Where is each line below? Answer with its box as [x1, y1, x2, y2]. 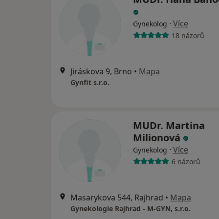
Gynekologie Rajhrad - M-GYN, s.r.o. [70, 204, 191, 213]
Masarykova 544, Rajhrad [70, 192, 163, 203]
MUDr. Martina [133, 119, 205, 132]
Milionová [133, 131, 183, 144]
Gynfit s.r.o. [70, 78, 109, 87]
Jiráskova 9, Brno [70, 66, 132, 77]
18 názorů [171, 30, 204, 40]
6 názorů [171, 156, 200, 166]
